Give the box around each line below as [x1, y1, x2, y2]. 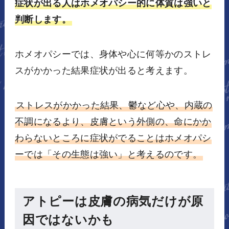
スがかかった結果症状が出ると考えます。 [14, 65, 193, 76]
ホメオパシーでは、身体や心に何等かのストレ [14, 49, 212, 59]
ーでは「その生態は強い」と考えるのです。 [14, 149, 202, 159]
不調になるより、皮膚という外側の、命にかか [14, 116, 212, 127]
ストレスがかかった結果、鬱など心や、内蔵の [15, 100, 213, 110]
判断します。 [14, 14, 71, 25]
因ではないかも [22, 212, 114, 226]
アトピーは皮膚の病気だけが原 [22, 194, 204, 208]
